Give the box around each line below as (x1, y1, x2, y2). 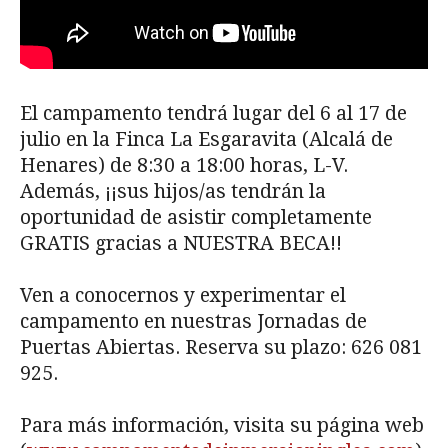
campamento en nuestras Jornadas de (20, 310, 367, 334)
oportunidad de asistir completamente (20, 206, 372, 230)
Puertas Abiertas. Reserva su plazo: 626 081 (20, 336, 422, 360)
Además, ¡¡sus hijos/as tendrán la (20, 180, 326, 204)
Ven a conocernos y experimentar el (20, 284, 346, 308)
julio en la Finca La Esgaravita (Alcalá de (20, 128, 393, 152)
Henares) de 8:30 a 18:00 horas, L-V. (20, 154, 348, 178)
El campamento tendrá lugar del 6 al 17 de (20, 102, 407, 126)
